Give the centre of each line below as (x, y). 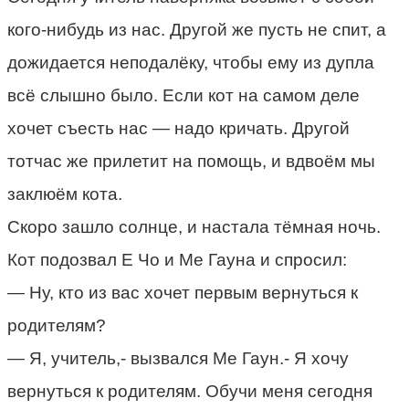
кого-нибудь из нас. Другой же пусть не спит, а (197, 29)
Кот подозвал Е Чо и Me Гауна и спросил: (177, 259)
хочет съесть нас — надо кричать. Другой (178, 128)
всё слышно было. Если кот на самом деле (184, 95)
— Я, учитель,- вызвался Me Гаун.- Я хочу (178, 358)
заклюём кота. (65, 194)
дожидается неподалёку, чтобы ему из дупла (191, 62)
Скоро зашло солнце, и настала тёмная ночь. (194, 226)
